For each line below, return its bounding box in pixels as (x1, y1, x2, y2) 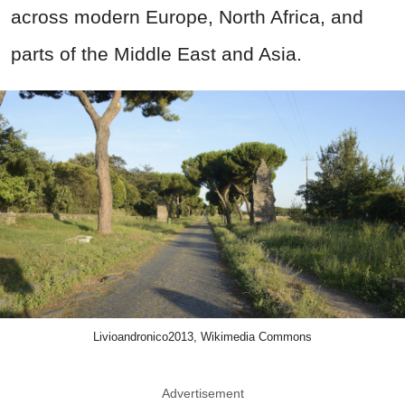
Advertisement (161, 386, 244, 401)
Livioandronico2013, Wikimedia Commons (93, 330, 312, 344)
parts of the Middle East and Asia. (11, 43, 302, 65)
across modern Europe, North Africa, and (11, 6, 363, 28)
